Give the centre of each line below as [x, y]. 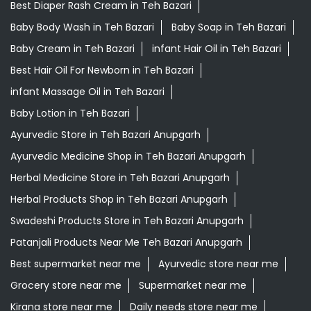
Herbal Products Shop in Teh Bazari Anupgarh [119, 200]
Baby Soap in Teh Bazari [229, 27]
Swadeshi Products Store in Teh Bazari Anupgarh [127, 221]
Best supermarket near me [76, 264]
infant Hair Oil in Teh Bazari [217, 49]
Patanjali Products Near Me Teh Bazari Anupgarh [126, 243]
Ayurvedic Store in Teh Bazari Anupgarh [106, 135]
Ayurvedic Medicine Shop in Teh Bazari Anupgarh [128, 157]
